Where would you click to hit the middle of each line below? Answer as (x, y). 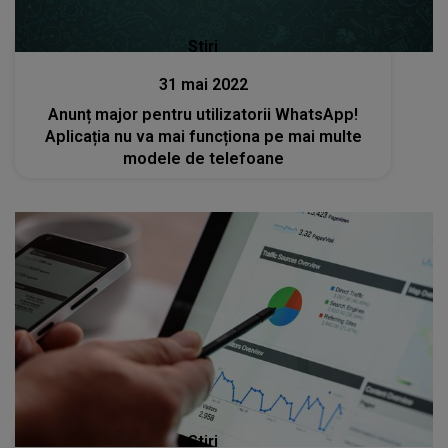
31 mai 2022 (203, 84)
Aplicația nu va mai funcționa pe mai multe (203, 136)
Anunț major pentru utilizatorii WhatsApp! (203, 114)
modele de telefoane (203, 158)
